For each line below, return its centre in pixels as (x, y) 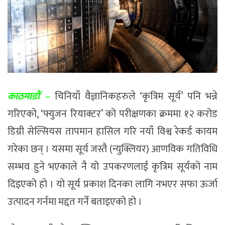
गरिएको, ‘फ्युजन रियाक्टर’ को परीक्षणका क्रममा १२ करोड (113, 114)
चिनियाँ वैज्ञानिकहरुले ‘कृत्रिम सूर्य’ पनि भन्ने (134, 97)
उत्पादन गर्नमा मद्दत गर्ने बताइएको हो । (75, 202)
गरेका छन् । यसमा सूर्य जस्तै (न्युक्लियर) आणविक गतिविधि (113, 149)
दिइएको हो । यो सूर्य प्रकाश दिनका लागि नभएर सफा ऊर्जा (113, 185)
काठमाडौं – (29, 97)
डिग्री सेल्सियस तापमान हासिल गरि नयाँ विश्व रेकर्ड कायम (113, 132)
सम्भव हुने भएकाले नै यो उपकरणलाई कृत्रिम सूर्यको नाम (113, 167)
